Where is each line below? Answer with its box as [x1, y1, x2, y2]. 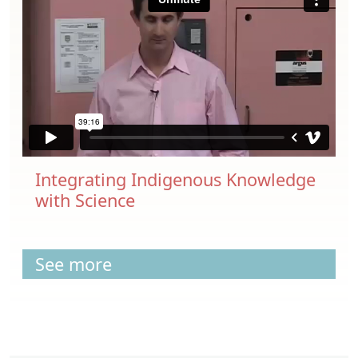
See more [35, 252, 112, 276]
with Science [35, 188, 135, 212]
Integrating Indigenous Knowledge [35, 167, 316, 191]
